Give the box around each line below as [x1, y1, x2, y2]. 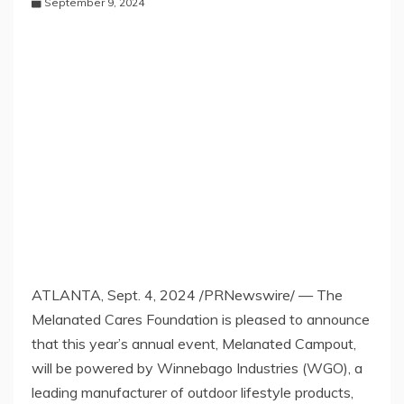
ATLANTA [32, 285, 101, 304]
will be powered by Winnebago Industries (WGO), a [32, 358, 363, 377]
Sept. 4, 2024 [107, 285, 196, 304]
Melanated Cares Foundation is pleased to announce [32, 309, 370, 328]
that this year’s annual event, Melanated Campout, [32, 334, 356, 353]
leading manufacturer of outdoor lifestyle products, [32, 382, 353, 401]
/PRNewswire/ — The [196, 285, 343, 304]
